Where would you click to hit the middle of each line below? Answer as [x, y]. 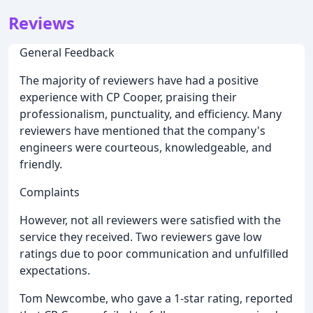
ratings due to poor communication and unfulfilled [154, 253]
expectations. [55, 270]
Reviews [42, 23]
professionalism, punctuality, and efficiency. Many [151, 114]
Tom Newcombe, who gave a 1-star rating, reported [156, 298]
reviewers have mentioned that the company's [143, 130]
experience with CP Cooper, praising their [128, 97]
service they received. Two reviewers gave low [141, 236]
